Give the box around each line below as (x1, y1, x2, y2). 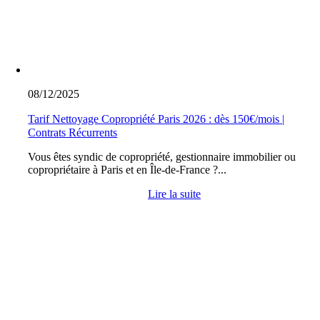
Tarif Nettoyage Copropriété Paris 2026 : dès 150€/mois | (28, 113, 285, 126)
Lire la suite (148, 188, 201, 201)
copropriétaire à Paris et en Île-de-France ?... (28, 164, 227, 176)
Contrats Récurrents (28, 126, 118, 139)
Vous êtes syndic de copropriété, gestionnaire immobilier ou (28, 151, 296, 164)
